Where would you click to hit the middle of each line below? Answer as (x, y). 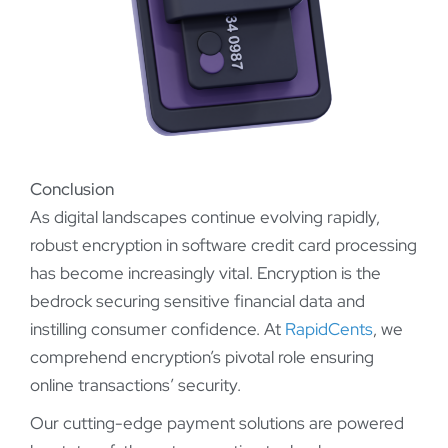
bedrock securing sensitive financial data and (197, 300)
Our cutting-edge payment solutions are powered (217, 422)
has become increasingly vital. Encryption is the (205, 272)
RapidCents (329, 328)
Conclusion (72, 188)
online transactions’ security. (135, 384)
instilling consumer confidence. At (157, 328)
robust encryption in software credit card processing (223, 244)
